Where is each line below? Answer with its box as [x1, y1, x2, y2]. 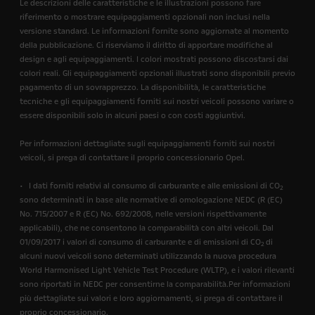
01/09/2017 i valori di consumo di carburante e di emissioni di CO [20, 237, 261, 247]
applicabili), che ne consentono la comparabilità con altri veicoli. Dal [20, 223, 274, 233]
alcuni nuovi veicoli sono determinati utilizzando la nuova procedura [20, 251, 276, 262]
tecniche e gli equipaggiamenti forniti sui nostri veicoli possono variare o [20, 96, 294, 107]
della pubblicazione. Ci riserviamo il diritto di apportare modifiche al [20, 40, 273, 51]
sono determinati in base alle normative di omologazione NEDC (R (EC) [20, 195, 283, 205]
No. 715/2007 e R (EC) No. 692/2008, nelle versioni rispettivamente [20, 209, 266, 219]
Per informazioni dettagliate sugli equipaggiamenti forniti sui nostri [20, 139, 275, 149]
